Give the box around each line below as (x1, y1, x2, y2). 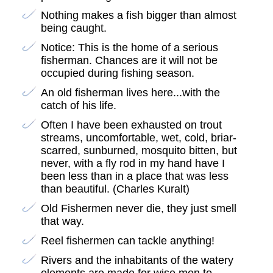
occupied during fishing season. (40, 67, 194, 80)
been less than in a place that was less (40, 170, 229, 183)
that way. (40, 215, 84, 228)
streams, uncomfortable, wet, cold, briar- (40, 132, 236, 144)
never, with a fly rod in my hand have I (40, 157, 225, 170)
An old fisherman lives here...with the (40, 87, 220, 99)
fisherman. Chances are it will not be (40, 54, 218, 67)
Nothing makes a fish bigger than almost (40, 9, 236, 22)
